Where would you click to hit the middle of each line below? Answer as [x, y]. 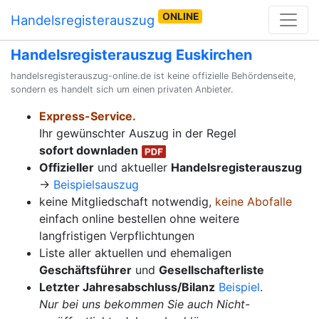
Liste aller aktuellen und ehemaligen [135, 253]
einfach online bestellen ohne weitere [139, 219]
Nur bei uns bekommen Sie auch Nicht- [145, 304]
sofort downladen [89, 150]
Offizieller [67, 167]
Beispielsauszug [96, 184]
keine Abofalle [253, 202]
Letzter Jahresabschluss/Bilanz [127, 287]
